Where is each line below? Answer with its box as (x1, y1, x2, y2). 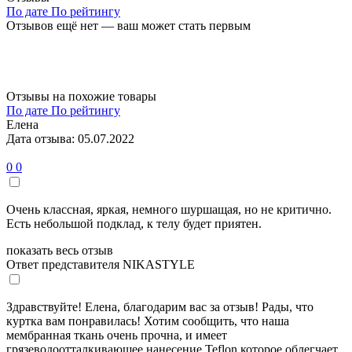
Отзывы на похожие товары (6, 89, 156, 103)
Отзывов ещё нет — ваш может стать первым (6, 18, 251, 32)
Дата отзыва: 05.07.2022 (6, 131, 134, 145)
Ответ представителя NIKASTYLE (6, 257, 195, 271)
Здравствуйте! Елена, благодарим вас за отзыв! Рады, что (6, 299, 313, 313)
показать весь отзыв (6, 243, 113, 257)
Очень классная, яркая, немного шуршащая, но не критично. (6, 202, 332, 216)
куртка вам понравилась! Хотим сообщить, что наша (6, 313, 289, 328)
